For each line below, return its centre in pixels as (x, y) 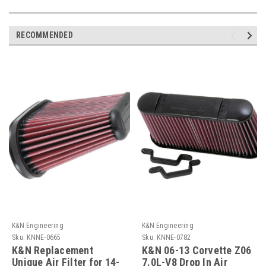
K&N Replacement (53, 250)
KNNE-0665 (44, 237)
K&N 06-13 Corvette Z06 (197, 250)
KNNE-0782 (174, 237)
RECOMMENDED (45, 35)
